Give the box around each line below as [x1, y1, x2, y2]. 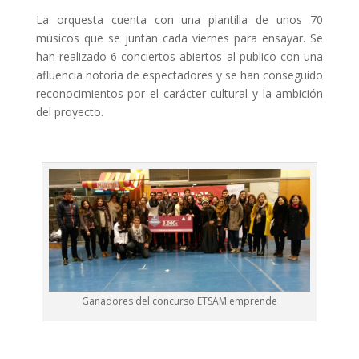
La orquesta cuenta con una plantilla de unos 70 [35, 11, 324, 27]
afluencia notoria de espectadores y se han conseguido [35, 67, 324, 83]
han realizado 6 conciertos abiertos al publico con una [35, 48, 324, 64]
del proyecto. [35, 103, 103, 119]
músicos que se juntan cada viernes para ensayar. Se [35, 30, 324, 46]
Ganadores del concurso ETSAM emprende [81, 294, 277, 309]
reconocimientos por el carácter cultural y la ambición [35, 85, 324, 101]
